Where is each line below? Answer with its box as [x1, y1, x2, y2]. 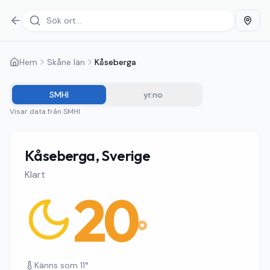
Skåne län [47, 57, 85, 67]
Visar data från [10, 107, 63, 116]
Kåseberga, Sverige [25, 146, 151, 165]
